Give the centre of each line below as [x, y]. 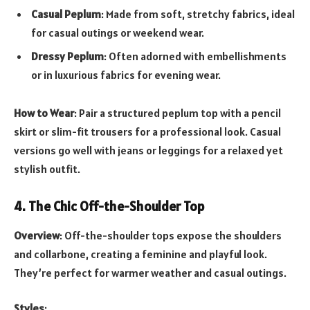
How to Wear [44, 113]
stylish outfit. [47, 169]
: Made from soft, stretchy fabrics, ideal [198, 13]
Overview [37, 235]
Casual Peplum [66, 13]
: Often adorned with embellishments [195, 56]
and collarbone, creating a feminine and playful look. [140, 254]
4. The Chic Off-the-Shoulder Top [109, 207]
